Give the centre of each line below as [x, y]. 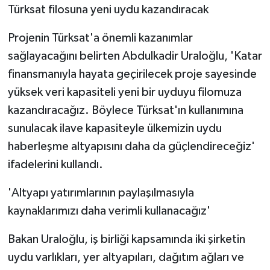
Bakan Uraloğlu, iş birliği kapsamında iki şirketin [126, 239]
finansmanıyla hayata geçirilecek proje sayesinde [132, 74]
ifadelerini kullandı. [55, 164]
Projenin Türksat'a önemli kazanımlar [100, 38]
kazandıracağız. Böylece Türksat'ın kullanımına [125, 110]
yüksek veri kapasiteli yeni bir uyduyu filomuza [124, 92]
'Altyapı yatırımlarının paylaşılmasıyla [101, 193]
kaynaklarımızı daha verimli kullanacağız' [109, 211]
